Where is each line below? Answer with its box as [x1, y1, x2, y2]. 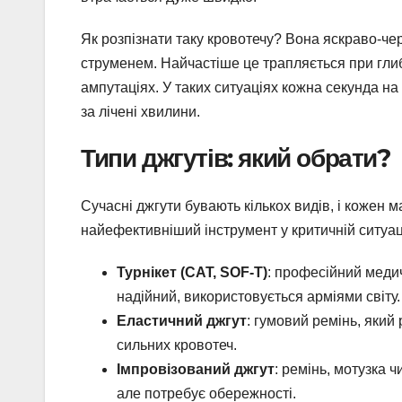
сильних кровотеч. [117, 337, 237, 354]
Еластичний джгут [117, 313, 247, 329]
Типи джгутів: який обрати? [81, 142, 390, 173]
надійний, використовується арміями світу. [117, 289, 400, 305]
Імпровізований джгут [117, 362, 275, 378]
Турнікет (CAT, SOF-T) [117, 265, 267, 281]
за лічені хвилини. [81, 103, 200, 119]
